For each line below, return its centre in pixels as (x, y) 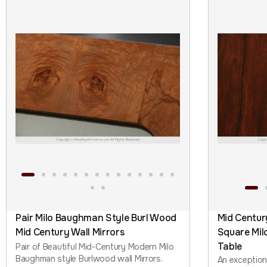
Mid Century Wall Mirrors (70, 232)
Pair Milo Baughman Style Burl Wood (96, 218)
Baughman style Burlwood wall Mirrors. (89, 258)
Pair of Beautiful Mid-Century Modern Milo (95, 246)
